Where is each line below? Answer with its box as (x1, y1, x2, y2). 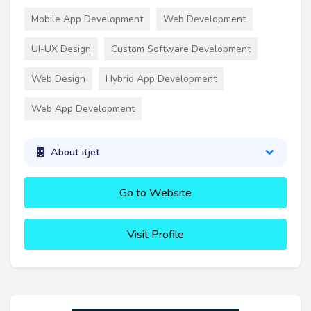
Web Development (163, 12, 246, 26)
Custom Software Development (111, 42, 251, 56)
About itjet (50, 145, 100, 160)
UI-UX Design (31, 42, 91, 56)
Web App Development (31, 101, 135, 115)
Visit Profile (127, 226, 184, 242)
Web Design (31, 72, 85, 85)
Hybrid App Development (106, 72, 217, 85)
